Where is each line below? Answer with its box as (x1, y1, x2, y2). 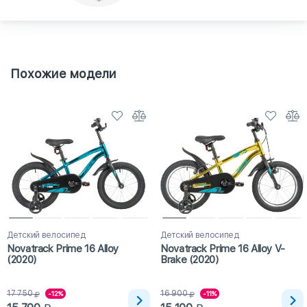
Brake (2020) (160, 253, 219, 266)
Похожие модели (10, 66, 116, 82)
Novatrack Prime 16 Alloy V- (160, 242, 285, 255)
